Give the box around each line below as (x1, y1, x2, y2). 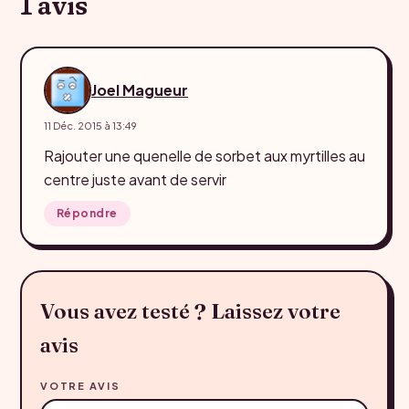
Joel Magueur (91, 79, 188, 100)
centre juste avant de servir (44, 169, 226, 189)
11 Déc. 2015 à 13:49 (44, 119, 137, 131)
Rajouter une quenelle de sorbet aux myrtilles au (44, 145, 365, 165)
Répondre (57, 205, 118, 220)
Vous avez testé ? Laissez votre (40, 297, 341, 324)
